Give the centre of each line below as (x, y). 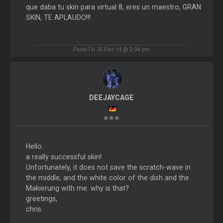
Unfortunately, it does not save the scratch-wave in (108, 167)
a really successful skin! (63, 157)
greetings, (41, 199)
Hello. (34, 147)
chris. (34, 209)
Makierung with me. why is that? (77, 188)
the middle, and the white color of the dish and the (107, 178)
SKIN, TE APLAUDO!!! (58, 17)
